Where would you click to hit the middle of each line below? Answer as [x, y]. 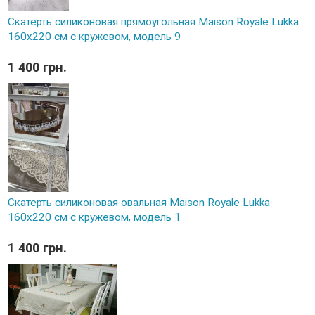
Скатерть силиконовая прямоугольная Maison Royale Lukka [153, 21]
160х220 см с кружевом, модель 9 [94, 36]
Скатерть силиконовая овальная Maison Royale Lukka [139, 203]
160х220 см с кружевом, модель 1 [94, 218]
